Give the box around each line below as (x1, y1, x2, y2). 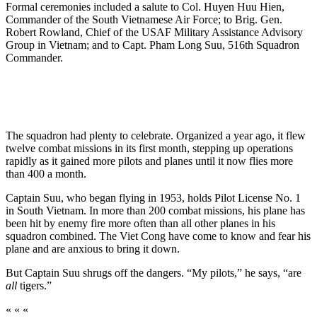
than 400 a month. (6, 167, 86, 180)
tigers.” (17, 279, 52, 292)
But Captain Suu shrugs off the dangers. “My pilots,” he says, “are (6, 266, 301, 279)
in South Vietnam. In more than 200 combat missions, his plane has (6, 204, 305, 217)
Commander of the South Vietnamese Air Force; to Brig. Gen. (6, 13, 282, 25)
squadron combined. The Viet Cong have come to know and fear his (6, 229, 311, 242)
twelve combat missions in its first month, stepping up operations (6, 142, 293, 154)
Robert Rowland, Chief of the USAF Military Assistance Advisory (6, 25, 303, 38)
